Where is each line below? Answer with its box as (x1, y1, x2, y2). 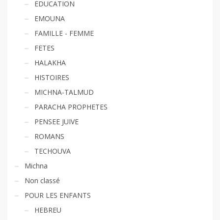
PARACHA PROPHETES (34, 102, 108, 111)
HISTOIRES (34, 72, 69, 82)
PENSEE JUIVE (34, 116, 79, 126)
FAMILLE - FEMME (34, 28, 94, 38)
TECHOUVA (34, 146, 71, 156)
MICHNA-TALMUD (34, 87, 94, 97)
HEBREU (34, 205, 61, 215)
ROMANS (34, 131, 64, 141)
